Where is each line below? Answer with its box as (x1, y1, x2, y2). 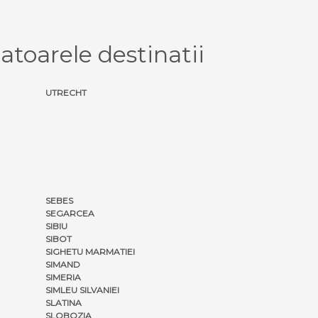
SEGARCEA (45, 207, 94, 219)
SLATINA (45, 297, 82, 308)
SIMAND (45, 258, 80, 270)
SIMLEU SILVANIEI (45, 284, 119, 295)
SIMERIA (45, 271, 81, 283)
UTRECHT (45, 87, 87, 98)
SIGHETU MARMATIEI (45, 246, 135, 257)
